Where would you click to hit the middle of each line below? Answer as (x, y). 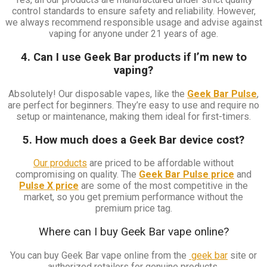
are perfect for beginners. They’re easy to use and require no (133, 105)
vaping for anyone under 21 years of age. (133, 34)
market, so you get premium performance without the (133, 197)
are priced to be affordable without (160, 163)
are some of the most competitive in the (163, 186)
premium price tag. (133, 209)
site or (242, 255)
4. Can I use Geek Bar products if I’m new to (133, 58)
